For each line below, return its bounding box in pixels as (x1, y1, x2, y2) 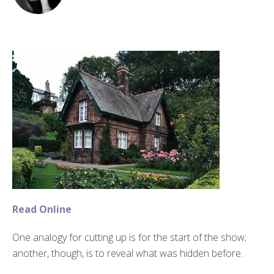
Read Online (12, 202, 74, 216)
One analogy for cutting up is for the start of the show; (12, 230, 246, 244)
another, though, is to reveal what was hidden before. (12, 246, 243, 260)
